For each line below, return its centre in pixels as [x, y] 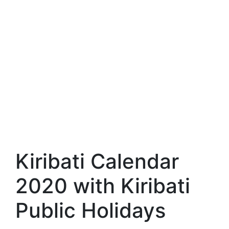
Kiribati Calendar [97, 161]
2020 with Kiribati [103, 186]
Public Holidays [90, 210]
